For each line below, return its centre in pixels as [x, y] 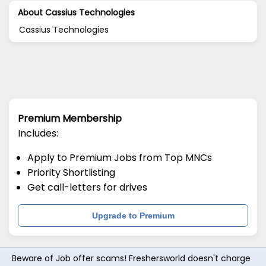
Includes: [38, 133]
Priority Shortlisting [71, 172]
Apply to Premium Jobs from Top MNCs [120, 157]
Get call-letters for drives [87, 187]
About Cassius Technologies [76, 12]
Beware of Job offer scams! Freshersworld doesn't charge [131, 258]
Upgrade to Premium [133, 215]
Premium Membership [70, 118]
